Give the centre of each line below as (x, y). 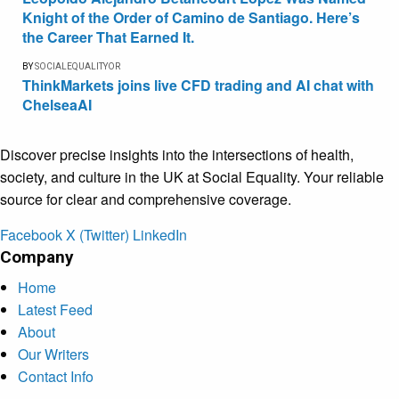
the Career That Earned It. (108, 37)
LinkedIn (160, 234)
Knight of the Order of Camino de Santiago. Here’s (191, 17)
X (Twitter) (98, 234)
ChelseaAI (57, 104)
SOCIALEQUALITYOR (77, 66)
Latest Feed (55, 309)
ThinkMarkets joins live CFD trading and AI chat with (198, 85)
